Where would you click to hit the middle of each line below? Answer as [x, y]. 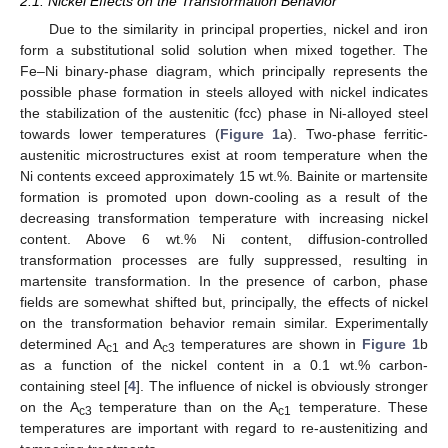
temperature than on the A [185, 407]
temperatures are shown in [269, 344]
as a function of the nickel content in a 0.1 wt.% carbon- [224, 365]
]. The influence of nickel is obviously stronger [282, 386]
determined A [63, 344]
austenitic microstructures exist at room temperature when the [224, 155]
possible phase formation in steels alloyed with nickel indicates [224, 92]
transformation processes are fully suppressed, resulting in [224, 260]
